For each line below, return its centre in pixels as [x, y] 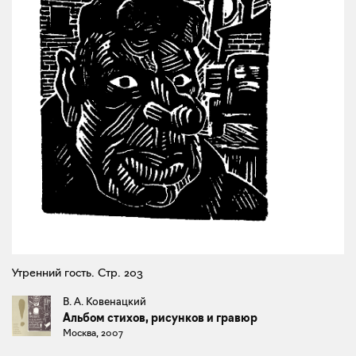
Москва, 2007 [93, 333]
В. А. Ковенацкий [105, 302]
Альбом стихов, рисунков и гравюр [161, 318]
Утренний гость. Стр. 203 [77, 273]
